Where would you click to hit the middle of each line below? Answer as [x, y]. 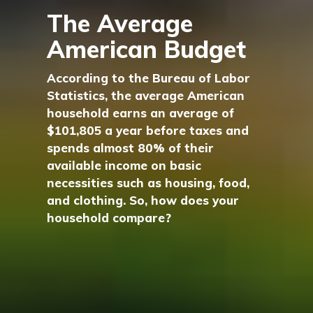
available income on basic [124, 165]
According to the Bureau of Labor [149, 78]
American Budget [147, 49]
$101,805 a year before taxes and [148, 130]
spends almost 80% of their [131, 148]
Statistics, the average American [146, 95]
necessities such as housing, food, [148, 183]
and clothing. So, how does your [143, 200]
